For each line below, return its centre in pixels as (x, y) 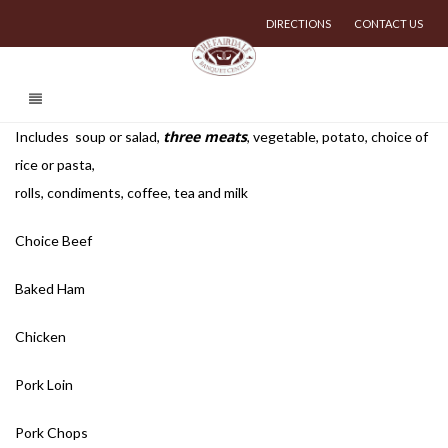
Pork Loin (44, 384)
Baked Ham (50, 288)
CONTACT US (388, 23)
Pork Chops (51, 432)
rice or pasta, (55, 164)
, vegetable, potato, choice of (337, 136)
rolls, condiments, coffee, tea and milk (131, 192)
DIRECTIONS (298, 23)
